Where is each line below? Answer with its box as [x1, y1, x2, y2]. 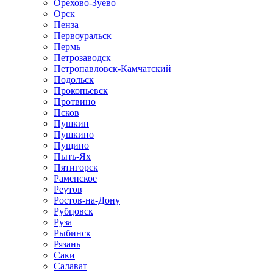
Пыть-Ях [54, 151, 91, 161]
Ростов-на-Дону [54, 195, 120, 205]
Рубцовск [54, 206, 93, 216]
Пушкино [54, 129, 94, 140]
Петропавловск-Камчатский [54, 63, 171, 74]
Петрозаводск [54, 52, 111, 63]
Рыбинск [54, 228, 91, 238]
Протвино [54, 96, 96, 107]
